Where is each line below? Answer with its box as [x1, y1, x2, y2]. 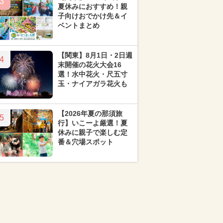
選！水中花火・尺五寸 [58, 70, 127, 78]
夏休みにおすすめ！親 [58, 2, 127, 10]
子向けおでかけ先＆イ [58, 12, 127, 20]
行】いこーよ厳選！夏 [58, 119, 127, 127]
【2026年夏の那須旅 [58, 110, 122, 117]
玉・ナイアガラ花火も [58, 80, 127, 88]
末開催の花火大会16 [58, 61, 121, 69]
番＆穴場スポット [58, 138, 113, 146]
